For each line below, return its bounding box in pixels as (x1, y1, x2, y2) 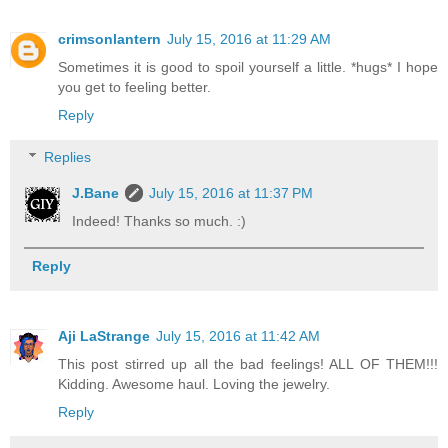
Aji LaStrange (58, 328, 150, 345)
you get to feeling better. (58, 79, 211, 96)
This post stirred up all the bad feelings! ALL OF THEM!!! (58, 356, 438, 373)
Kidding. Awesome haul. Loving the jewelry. (58, 376, 330, 393)
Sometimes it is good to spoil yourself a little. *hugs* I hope (58, 59, 438, 76)
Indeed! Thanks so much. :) (72, 212, 247, 229)
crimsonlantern (58, 31, 161, 48)
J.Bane (72, 184, 120, 201)
